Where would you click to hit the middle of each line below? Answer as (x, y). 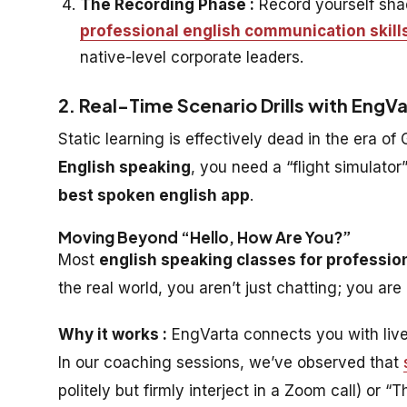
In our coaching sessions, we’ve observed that (231, 362)
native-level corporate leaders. (192, 57)
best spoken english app (154, 195)
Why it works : (113, 334)
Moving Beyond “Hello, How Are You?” (205, 237)
